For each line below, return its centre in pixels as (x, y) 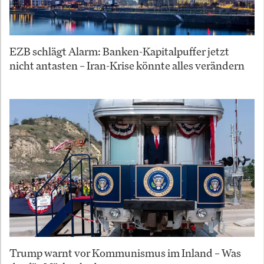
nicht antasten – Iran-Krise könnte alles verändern (127, 65)
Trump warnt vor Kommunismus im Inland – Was (125, 253)
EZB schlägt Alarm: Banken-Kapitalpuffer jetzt (119, 51)
